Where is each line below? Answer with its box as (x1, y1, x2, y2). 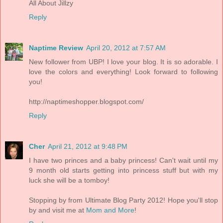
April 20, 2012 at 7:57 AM (86, 43, 166, 52)
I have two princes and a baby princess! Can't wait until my (29, 156, 218, 164)
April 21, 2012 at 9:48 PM (48, 142, 127, 150)
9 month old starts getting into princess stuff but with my (29, 166, 218, 174)
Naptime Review (29, 43, 83, 52)
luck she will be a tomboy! (29, 176, 110, 184)
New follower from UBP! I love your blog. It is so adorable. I (29, 57, 218, 66)
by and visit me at (29, 206, 86, 214)
